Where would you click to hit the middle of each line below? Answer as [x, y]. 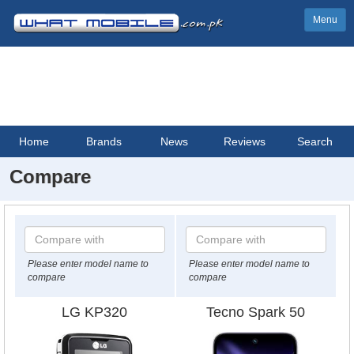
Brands [104, 141]
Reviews [245, 141]
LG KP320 [95, 312]
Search [315, 141]
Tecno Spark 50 [256, 312]
